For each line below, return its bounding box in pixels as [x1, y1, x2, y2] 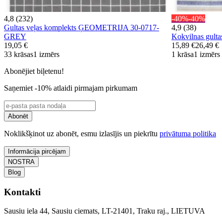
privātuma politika [160, 129, 216, 138]
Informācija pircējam [8, 147, 66, 155]
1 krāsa [171, 50, 194, 58]
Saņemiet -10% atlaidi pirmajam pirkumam [4, 83, 137, 92]
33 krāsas [4, 50, 33, 58]
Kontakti [4, 186, 41, 197]
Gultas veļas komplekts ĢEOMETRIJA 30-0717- [4, 23, 159, 32]
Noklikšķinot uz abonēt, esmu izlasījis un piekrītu [4, 129, 160, 138]
